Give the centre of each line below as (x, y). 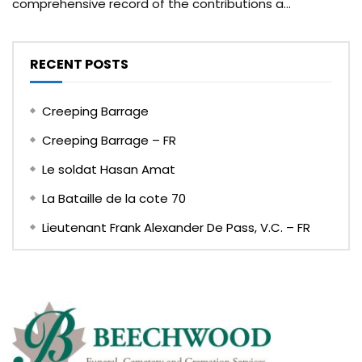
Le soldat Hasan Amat (109, 169)
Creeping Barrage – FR (109, 140)
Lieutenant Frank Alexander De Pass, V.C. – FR (176, 227)
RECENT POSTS (79, 64)
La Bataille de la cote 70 (114, 198)
